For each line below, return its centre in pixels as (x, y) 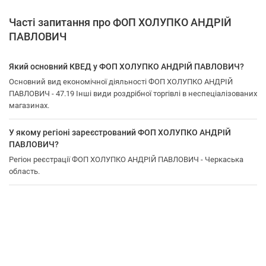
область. (24, 171)
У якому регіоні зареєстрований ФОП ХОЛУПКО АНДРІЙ (120, 132)
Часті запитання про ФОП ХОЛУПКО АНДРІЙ (120, 22)
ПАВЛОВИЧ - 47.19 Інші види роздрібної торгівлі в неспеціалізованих (133, 94)
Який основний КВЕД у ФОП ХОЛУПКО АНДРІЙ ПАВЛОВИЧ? (126, 66)
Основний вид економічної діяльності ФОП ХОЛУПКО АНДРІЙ (121, 82)
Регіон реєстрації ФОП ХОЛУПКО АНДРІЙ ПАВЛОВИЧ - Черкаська (126, 159)
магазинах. (29, 105)
